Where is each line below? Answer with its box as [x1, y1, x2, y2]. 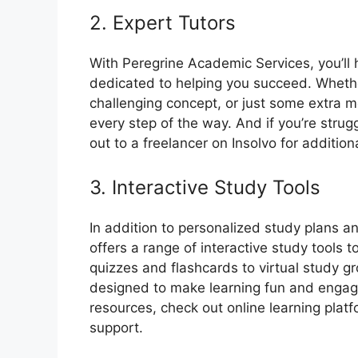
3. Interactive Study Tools [89, 176, 320, 200]
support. [89, 320, 143, 336]
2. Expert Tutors [89, 10, 236, 34]
